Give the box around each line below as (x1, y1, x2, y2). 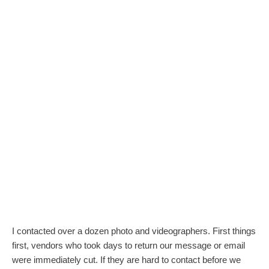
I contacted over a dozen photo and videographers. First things (12, 225, 256, 236)
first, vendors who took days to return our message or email (12, 240, 245, 250)
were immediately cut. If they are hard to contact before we (12, 254, 241, 265)
